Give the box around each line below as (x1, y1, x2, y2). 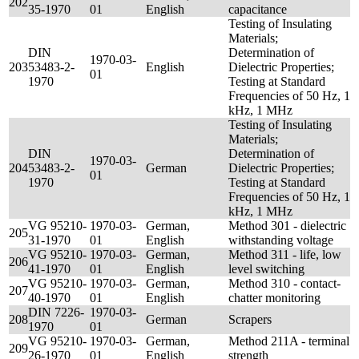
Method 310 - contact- (228, 276, 341, 290)
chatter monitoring (228, 291, 321, 305)
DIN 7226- (28, 305, 84, 319)
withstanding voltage (228, 233, 333, 247)
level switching (228, 262, 305, 276)
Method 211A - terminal (228, 334, 349, 348)
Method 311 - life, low (228, 248, 341, 261)
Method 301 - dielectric (228, 219, 346, 232)
